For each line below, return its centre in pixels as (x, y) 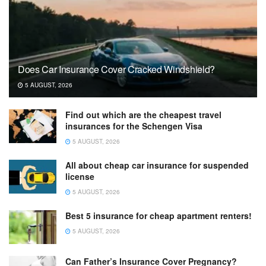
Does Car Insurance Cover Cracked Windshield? (116, 69)
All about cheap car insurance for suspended (157, 165)
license (80, 176)
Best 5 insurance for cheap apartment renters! (159, 215)
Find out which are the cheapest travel (143, 114)
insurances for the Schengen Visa (134, 126)
